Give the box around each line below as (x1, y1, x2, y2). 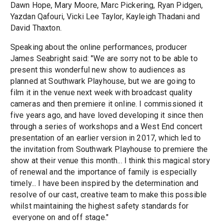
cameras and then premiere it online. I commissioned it (10, 99, 203, 109)
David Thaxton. (10, 23, 62, 33)
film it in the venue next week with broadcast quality (10, 88, 192, 98)
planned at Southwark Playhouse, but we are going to (10, 76, 196, 86)
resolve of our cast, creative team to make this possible (10, 190, 207, 200)
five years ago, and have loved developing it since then (10, 110, 204, 120)
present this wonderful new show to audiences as (10, 65, 185, 75)
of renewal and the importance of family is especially (10, 167, 197, 177)
